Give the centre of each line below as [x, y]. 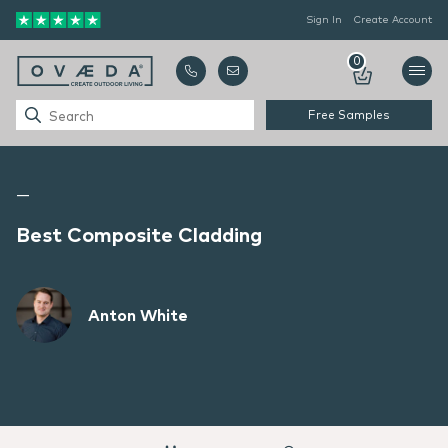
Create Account [393, 19]
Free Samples [349, 114]
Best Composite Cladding [139, 234]
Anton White [138, 315]
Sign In [324, 19]
